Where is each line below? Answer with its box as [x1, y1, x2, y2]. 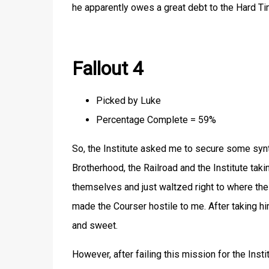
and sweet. [71, 219, 118, 231]
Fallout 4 [71, 57, 144, 80]
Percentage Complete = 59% [95, 113, 216, 125]
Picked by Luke [95, 94, 161, 106]
